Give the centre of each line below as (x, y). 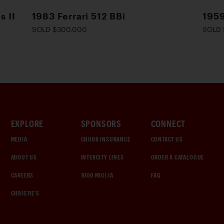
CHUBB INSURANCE (105, 139)
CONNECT (168, 123)
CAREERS (22, 175)
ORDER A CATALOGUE (177, 157)
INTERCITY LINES (102, 157)
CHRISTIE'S (25, 193)
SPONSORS (101, 123)
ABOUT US (24, 157)
